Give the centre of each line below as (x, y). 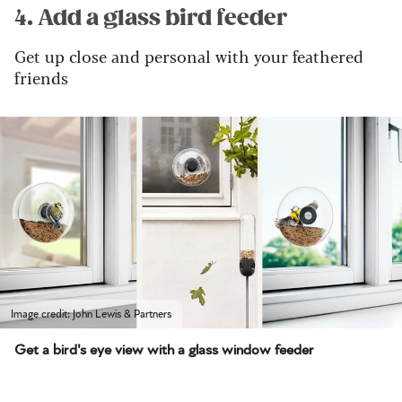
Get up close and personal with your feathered (189, 55)
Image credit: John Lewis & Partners (91, 314)
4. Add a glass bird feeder (151, 17)
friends (41, 77)
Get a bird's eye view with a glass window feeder (164, 350)
